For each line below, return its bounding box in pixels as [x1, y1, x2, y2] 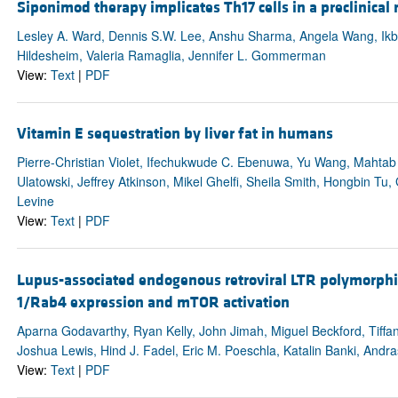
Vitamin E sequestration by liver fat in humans [16, 123, 333, 145]
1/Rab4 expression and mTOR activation [16, 291, 290, 313]
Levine [16, 192, 54, 211]
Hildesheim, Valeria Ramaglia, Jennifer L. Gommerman [16, 46, 326, 65]
